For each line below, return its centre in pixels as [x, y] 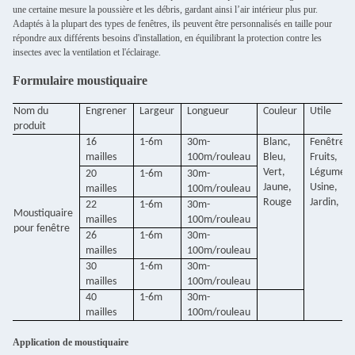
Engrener [107, 111]
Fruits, [324, 157]
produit [30, 126]
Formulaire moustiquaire [80, 80]
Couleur [281, 111]
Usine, [324, 187]
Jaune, [278, 187]
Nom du [31, 111]
